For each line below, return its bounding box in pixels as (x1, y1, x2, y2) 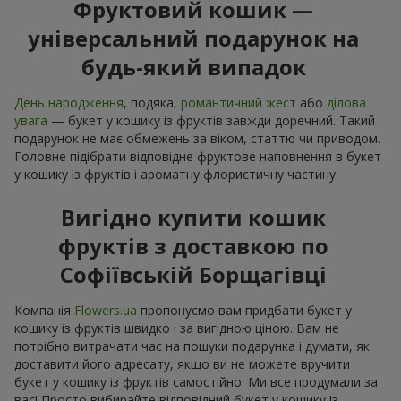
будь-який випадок (81, 52, 306, 82)
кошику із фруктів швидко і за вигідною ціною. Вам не (14, 320, 339, 337)
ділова (327, 94, 366, 112)
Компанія (14, 302, 74, 320)
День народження (14, 94, 124, 112)
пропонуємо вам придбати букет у (137, 302, 352, 320)
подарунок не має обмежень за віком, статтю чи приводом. (14, 130, 380, 148)
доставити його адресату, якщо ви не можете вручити (14, 355, 350, 373)
